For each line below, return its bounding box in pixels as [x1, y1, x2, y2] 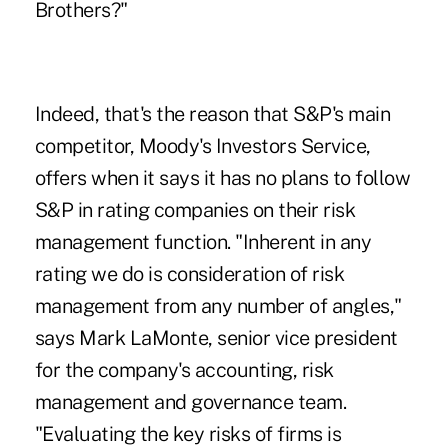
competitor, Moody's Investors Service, [34, 134, 371, 159]
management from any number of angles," [34, 294, 402, 319]
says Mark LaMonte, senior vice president [34, 326, 398, 351]
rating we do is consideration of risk [34, 262, 345, 287]
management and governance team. [34, 390, 347, 415]
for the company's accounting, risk [34, 358, 334, 383]
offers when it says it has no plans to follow [34, 166, 411, 191]
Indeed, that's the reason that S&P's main [34, 102, 391, 127]
